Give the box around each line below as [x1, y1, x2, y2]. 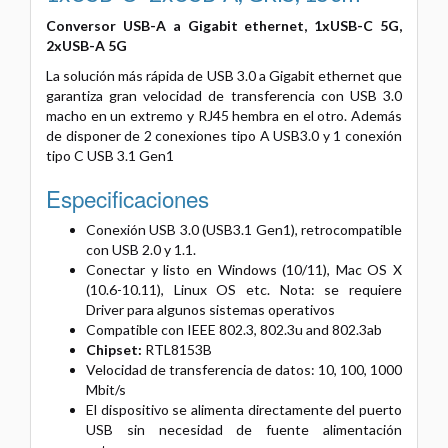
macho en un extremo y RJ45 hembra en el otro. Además [46, 106, 402, 124]
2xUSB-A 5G [46, 36, 127, 54]
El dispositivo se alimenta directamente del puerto [86, 400, 402, 418]
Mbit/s [86, 380, 126, 398]
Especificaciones [46, 181, 209, 214]
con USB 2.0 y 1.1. [86, 240, 196, 258]
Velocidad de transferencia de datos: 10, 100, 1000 [86, 360, 402, 378]
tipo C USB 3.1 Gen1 [46, 146, 174, 164]
